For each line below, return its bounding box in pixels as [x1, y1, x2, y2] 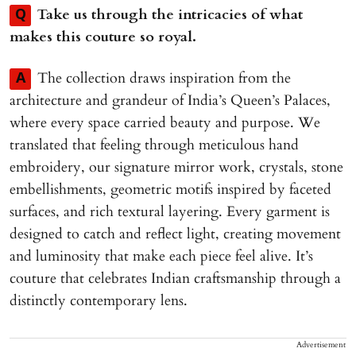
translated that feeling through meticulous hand [10, 134, 299, 155]
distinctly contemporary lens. [10, 290, 188, 311]
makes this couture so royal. [10, 26, 196, 47]
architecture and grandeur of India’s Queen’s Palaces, [10, 90, 331, 110]
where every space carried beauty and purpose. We [10, 112, 320, 133]
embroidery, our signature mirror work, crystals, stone [10, 157, 343, 177]
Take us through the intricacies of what [37, 4, 303, 25]
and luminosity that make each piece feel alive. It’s [10, 246, 313, 266]
